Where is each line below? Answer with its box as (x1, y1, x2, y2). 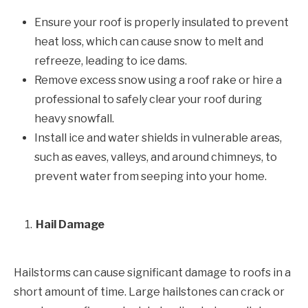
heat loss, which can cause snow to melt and (34, 34, 263, 48)
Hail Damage (36, 217, 104, 231)
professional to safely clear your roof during (34, 92, 262, 106)
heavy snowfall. (34, 111, 114, 125)
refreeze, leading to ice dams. (34, 54, 187, 67)
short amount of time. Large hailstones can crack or (14, 285, 285, 298)
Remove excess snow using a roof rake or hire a (34, 73, 282, 87)
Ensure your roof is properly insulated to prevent (34, 15, 289, 29)
